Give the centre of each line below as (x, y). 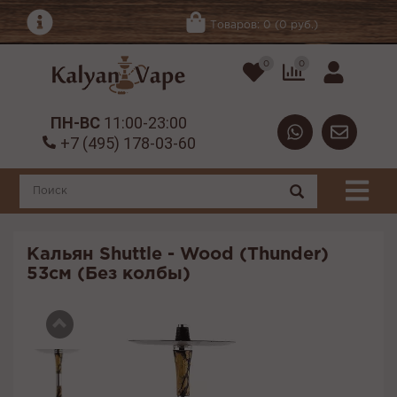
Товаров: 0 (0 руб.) (264, 25)
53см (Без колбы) (109, 274)
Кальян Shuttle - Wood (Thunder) (178, 255)
